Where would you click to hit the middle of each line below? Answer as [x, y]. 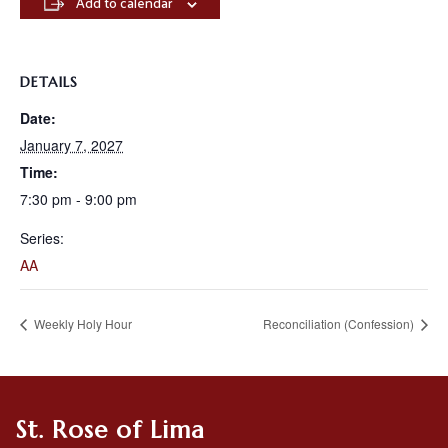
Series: [42, 238]
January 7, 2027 [71, 145]
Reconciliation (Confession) [340, 324]
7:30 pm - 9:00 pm [78, 199]
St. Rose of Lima [110, 430]
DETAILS [49, 82]
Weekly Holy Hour [81, 324]
